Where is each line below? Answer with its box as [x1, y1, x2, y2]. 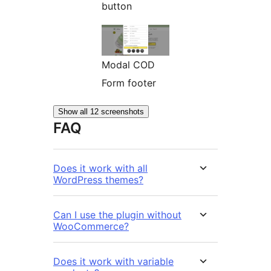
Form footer [102, 77, 156, 90]
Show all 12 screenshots [58, 107, 144, 117]
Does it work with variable [53, 255, 174, 268]
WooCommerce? [53, 220, 129, 233]
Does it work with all [53, 162, 148, 175]
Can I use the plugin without [53, 209, 181, 221]
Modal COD [102, 59, 155, 71]
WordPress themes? [53, 174, 143, 186]
